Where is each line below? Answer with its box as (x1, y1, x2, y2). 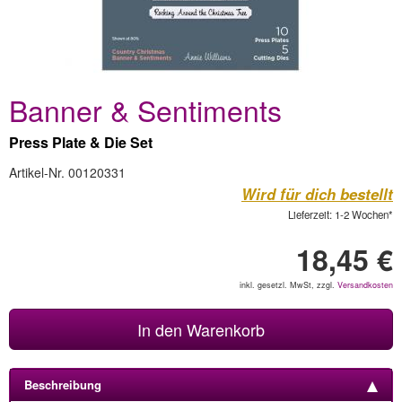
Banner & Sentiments (9, 89, 282, 130)
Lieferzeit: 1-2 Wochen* (288, 207, 393, 222)
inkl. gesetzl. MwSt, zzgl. (240, 279, 337, 291)
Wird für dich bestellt (241, 183, 393, 205)
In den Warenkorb (137, 318, 265, 341)
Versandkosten (337, 279, 393, 291)
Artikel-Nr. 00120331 (9, 163, 126, 181)
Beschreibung (24, 376, 101, 393)
